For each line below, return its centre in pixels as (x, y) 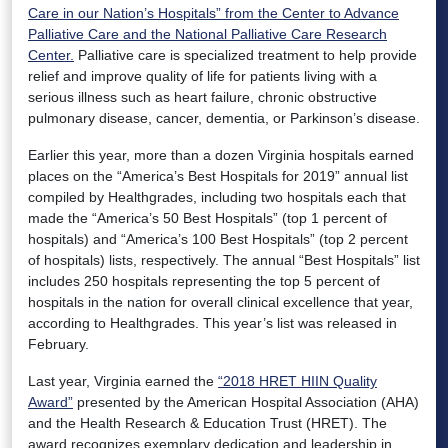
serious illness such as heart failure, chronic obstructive (202, 96)
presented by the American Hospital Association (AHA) (246, 401)
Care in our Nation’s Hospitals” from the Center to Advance (213, 12)
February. (58, 343)
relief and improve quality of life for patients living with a (202, 75)
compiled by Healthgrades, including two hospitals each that (217, 196)
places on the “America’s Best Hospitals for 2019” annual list (218, 175)
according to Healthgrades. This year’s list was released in (212, 322)
